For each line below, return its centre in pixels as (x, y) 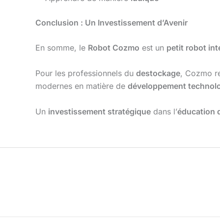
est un (153, 48)
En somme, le (62, 48)
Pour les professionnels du (86, 73)
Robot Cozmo (114, 48)
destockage (158, 73)
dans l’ (164, 111)
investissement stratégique (99, 111)
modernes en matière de (82, 86)
